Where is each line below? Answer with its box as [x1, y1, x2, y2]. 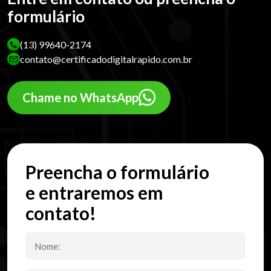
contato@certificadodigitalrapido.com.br [20, 53, 192, 65]
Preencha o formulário [25, 160, 209, 183]
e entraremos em [25, 181, 163, 203]
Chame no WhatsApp [22, 90, 139, 105]
